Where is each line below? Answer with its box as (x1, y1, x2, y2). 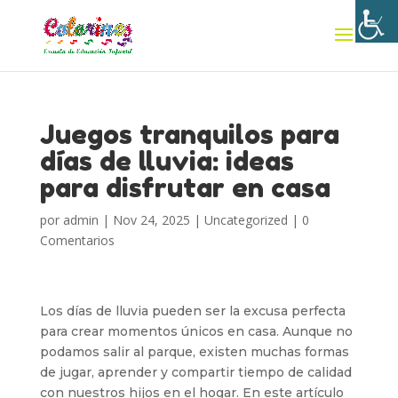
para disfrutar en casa (39, 171, 330, 203)
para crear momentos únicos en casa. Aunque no (39, 323, 353, 339)
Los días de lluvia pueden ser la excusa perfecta (39, 303, 346, 319)
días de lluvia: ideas (39, 145, 294, 177)
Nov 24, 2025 (112, 211, 190, 228)
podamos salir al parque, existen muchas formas (39, 344, 349, 360)
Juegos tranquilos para (39, 118, 339, 150)
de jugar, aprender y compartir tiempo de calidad (39, 364, 352, 380)
